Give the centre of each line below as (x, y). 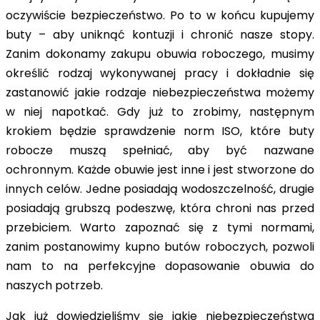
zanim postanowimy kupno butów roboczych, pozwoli (160, 247)
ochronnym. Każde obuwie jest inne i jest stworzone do (160, 170)
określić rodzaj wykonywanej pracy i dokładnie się (160, 74)
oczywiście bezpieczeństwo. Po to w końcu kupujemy (160, 16)
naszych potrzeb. (54, 286)
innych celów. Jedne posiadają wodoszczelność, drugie (160, 189)
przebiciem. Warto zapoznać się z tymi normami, (160, 228)
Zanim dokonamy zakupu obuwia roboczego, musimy (160, 54)
